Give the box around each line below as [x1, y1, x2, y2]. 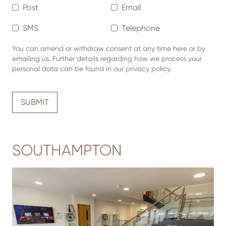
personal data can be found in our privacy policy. [12, 65, 172, 73]
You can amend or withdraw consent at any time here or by [12, 44, 205, 52]
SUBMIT [21, 97, 49, 107]
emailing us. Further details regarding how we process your [12, 54, 202, 63]
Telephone [122, 23, 160, 33]
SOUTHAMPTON [12, 142, 122, 159]
